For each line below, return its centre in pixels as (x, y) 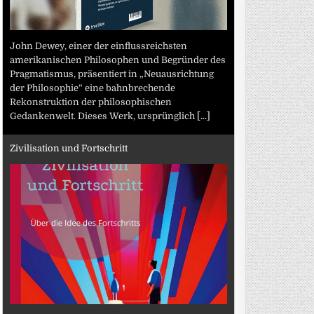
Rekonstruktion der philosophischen (91, 102)
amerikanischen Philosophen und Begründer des (118, 60)
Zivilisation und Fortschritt (69, 148)
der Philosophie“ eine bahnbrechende (93, 88)
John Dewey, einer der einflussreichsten (99, 46)
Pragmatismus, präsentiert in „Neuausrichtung (112, 74)
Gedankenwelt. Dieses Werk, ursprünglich (104, 116)
